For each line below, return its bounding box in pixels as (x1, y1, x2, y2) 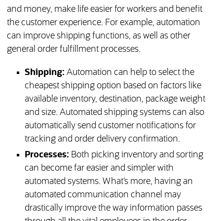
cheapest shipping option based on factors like (24, 81, 201, 91)
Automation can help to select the (64, 68, 194, 77)
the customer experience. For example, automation (6, 18, 200, 28)
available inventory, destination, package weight (24, 95, 205, 104)
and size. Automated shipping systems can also (24, 108, 204, 117)
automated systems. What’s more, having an (24, 177, 193, 186)
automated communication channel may (24, 190, 181, 200)
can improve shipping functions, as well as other (6, 32, 190, 41)
